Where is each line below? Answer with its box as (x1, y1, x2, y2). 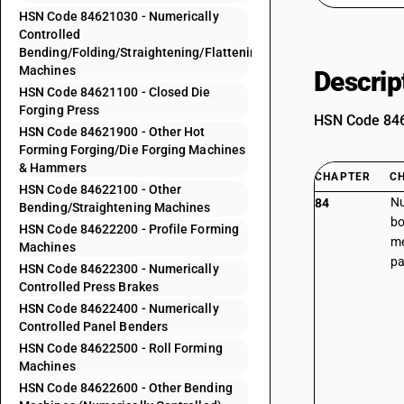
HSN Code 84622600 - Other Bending (19, 381, 233, 395)
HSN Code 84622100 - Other (19, 182, 182, 197)
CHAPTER (315, 170, 372, 183)
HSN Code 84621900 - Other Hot (19, 124, 206, 139)
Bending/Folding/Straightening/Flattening (19, 45, 265, 60)
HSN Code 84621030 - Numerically (19, 9, 219, 23)
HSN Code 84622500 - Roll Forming (19, 341, 223, 355)
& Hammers (19, 161, 87, 175)
